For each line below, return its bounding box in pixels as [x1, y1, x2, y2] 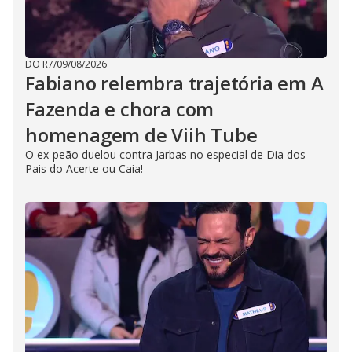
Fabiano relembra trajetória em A [25, 70, 324, 96]
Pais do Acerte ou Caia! [25, 161, 143, 176]
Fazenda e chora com [25, 96, 214, 122]
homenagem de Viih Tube [25, 122, 258, 148]
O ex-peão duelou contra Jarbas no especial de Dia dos [25, 147, 306, 162]
